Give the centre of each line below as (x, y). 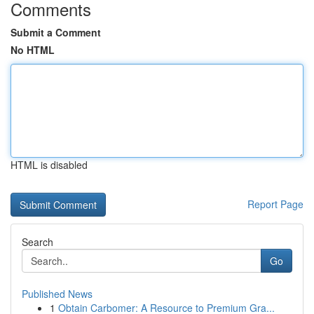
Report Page (275, 204)
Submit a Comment (56, 32)
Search (37, 242)
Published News (57, 294)
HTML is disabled (49, 165)
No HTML (33, 50)
